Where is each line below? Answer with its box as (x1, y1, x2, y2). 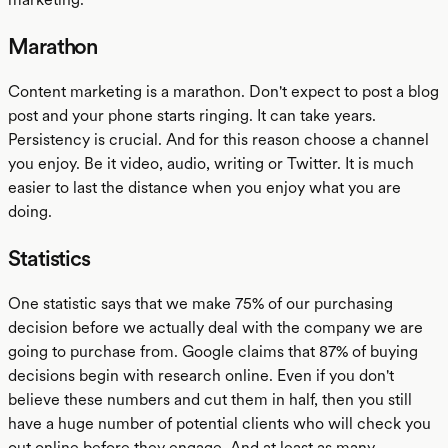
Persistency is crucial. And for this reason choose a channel (8, 130, 429, 149)
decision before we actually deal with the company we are (8, 318, 423, 337)
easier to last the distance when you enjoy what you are (8, 178, 401, 197)
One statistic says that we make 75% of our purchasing (8, 294, 393, 313)
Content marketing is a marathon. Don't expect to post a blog (8, 82, 439, 101)
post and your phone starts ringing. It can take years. (8, 106, 376, 125)
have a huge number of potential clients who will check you (8, 414, 431, 433)
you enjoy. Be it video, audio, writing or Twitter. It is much (8, 154, 414, 173)
